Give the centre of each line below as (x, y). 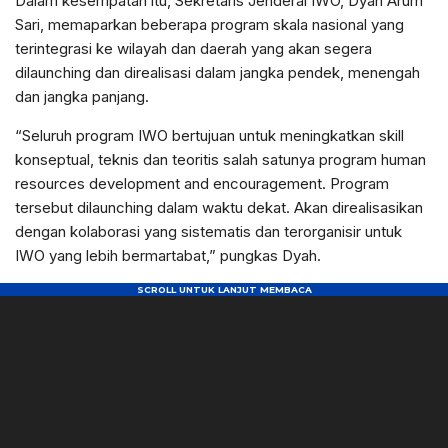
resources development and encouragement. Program (202, 184)
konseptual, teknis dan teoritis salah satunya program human (220, 160)
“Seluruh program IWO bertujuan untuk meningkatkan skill (209, 136)
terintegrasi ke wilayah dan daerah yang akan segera (193, 49)
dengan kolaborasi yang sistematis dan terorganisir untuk (208, 232)
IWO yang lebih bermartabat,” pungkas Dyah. (168, 256)
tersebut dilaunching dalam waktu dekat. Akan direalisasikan (219, 208)
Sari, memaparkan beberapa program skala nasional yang (209, 25)
